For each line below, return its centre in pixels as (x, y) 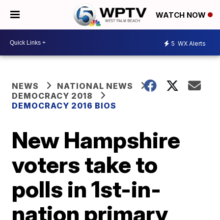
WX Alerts (191, 43)
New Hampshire (96, 140)
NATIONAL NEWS (95, 86)
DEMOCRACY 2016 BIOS (64, 106)
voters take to (85, 165)
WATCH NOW (182, 15)
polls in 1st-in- (87, 189)
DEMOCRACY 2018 (53, 96)
